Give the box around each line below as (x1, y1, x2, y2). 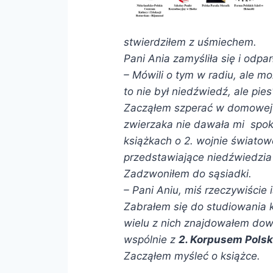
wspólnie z (123, 233, 179, 246)
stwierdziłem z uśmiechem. (123, 35, 257, 48)
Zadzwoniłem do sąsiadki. (123, 167, 252, 180)
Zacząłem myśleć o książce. (123, 249, 260, 262)
